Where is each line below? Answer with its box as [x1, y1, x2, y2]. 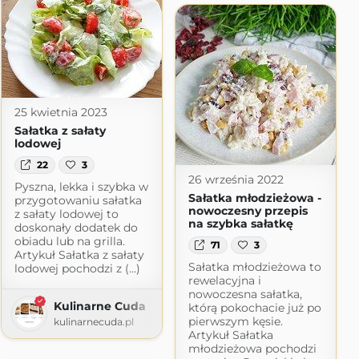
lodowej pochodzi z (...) [14, 260, 140, 276]
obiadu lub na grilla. [14, 233, 125, 248]
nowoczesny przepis [188, 203, 308, 218]
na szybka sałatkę [188, 216, 293, 231]
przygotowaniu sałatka [14, 192, 142, 208]
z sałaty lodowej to [14, 206, 119, 221]
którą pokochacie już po [188, 300, 321, 315]
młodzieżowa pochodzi [188, 341, 317, 356]
